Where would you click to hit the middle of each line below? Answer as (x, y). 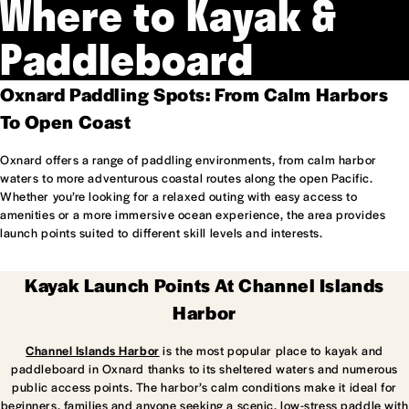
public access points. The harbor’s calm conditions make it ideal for (204, 387)
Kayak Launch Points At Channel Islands (204, 285)
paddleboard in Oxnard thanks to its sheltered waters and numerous (204, 369)
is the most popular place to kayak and (271, 351)
